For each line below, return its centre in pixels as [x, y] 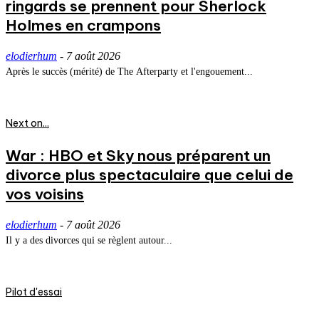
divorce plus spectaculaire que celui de [150, 175]
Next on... [27, 124]
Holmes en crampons [83, 26]
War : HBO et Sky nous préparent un [138, 156]
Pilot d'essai [34, 292]
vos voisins [45, 194]
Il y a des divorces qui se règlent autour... [89, 241]
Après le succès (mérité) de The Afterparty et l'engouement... [129, 72]
